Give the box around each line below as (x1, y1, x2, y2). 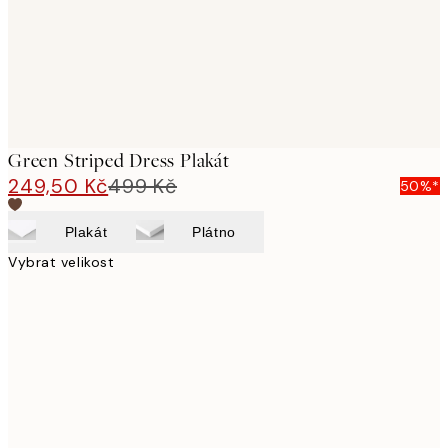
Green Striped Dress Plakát (8, 147, 230, 173)
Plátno (192, 223, 236, 240)
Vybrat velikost (8, 252, 115, 271)
